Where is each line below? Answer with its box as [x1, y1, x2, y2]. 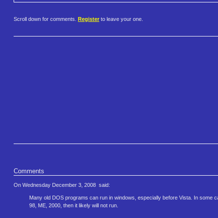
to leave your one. [99, 16, 143, 22]
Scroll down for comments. [14, 16, 78, 22]
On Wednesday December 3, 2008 [14, 182, 97, 188]
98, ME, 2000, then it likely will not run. [29, 202, 118, 209]
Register [78, 16, 99, 22]
